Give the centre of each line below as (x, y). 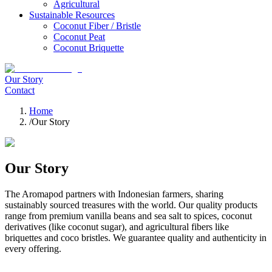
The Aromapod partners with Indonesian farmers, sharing (114, 194)
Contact (20, 90)
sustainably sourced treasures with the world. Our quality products (131, 205)
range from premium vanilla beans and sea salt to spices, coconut (128, 216)
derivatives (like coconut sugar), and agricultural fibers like (117, 226)
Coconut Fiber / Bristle (97, 26)
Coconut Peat (79, 37)
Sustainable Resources (72, 15)
